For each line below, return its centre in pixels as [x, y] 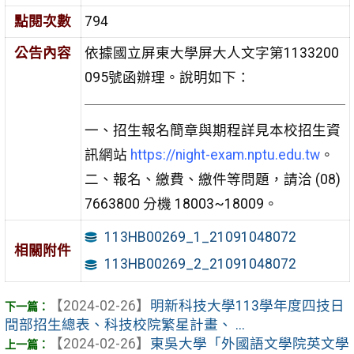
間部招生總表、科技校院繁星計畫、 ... [124, 324]
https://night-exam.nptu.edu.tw [225, 155]
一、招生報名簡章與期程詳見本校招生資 [212, 131]
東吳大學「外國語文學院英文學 [249, 343]
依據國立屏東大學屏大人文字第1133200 [211, 53]
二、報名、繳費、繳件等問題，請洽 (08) [212, 180]
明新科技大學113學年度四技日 [247, 305]
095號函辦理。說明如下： [167, 78]
